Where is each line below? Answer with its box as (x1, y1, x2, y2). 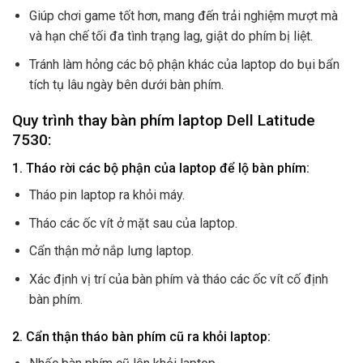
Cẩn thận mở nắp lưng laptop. (28, 243, 194, 259)
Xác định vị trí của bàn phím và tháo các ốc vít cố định (28, 271, 328, 287)
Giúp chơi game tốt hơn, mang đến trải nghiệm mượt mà (28, 8, 338, 24)
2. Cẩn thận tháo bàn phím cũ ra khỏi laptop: (12, 328, 271, 344)
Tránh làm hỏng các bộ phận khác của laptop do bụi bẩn (28, 56, 340, 72)
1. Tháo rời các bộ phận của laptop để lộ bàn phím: (12, 160, 310, 177)
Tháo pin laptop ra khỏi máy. (28, 187, 185, 203)
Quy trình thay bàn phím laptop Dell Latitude (12, 111, 315, 130)
